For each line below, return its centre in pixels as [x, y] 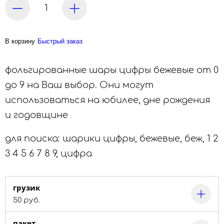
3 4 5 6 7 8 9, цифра [48, 153]
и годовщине [39, 115]
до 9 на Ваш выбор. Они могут [79, 85]
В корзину [20, 41]
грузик [26, 187]
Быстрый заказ [60, 41]
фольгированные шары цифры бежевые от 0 [112, 70]
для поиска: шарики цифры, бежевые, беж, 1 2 [111, 138]
